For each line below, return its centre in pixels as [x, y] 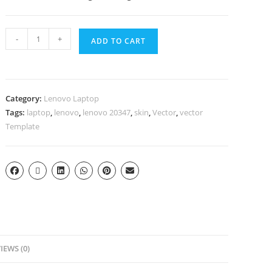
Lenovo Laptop [72, 98]
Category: [25, 98]
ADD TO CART [119, 41]
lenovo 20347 [107, 112]
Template [23, 126]
